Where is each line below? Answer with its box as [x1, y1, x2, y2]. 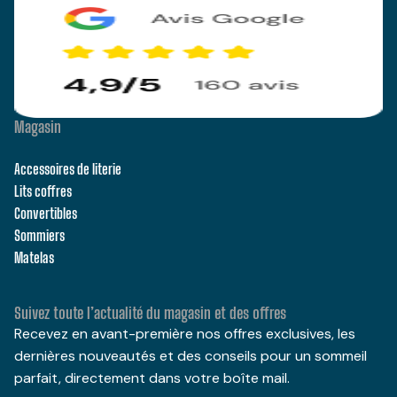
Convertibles [14, 204, 77, 222]
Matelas [14, 248, 54, 266]
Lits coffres [14, 182, 72, 199]
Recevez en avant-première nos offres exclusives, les [14, 323, 355, 343]
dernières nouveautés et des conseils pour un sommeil [14, 346, 367, 365]
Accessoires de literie [14, 160, 121, 177]
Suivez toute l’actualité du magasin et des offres [14, 302, 286, 323]
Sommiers [14, 226, 65, 244]
